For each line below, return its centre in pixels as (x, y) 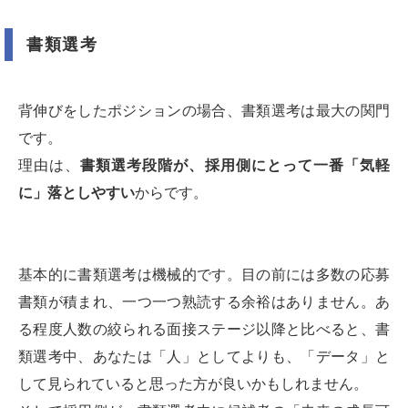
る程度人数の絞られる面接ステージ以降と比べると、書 (204, 329)
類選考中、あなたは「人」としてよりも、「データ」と (204, 357)
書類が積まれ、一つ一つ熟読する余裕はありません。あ (204, 302)
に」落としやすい (76, 193)
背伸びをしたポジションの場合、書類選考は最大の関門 (204, 111)
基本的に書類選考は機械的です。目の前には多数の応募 (204, 275)
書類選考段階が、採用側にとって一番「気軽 (235, 165)
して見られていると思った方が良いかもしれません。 (193, 384)
